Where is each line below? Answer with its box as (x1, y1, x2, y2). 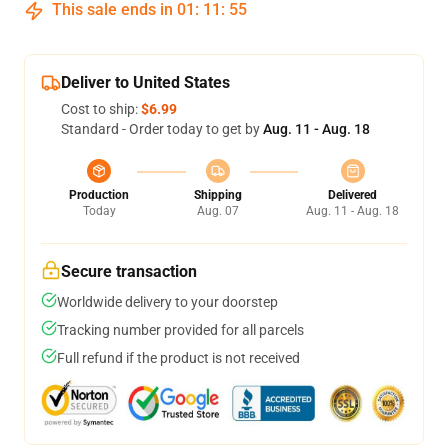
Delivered (328, 188, 377, 202)
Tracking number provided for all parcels (57, 322, 304, 338)
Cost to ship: (61, 101, 141, 117)
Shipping (193, 188, 242, 202)
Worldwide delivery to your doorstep (57, 294, 278, 310)
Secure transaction (61, 262, 197, 281)
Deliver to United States (61, 73, 230, 92)
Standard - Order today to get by (61, 121, 263, 137)
